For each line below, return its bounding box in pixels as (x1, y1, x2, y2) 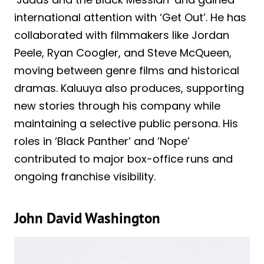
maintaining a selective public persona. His (14, 115, 238, 131)
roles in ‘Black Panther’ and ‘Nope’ (14, 133, 190, 148)
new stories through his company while (14, 98, 220, 113)
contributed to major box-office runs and (14, 151, 233, 166)
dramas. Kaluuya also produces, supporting (14, 80, 244, 95)
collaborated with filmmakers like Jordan (14, 27, 229, 42)
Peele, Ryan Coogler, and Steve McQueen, (14, 45, 232, 60)
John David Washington (14, 209, 160, 228)
